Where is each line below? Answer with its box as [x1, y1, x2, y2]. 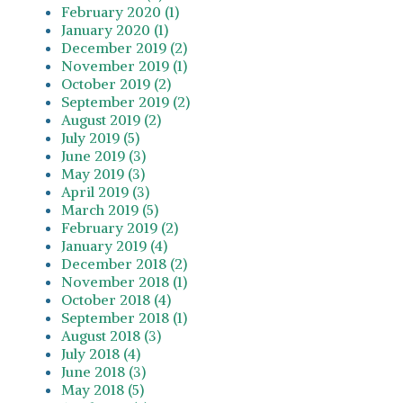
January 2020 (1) [61, 20, 168, 39]
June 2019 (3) [61, 146, 146, 165]
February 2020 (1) [61, 2, 179, 21]
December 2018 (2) [61, 254, 187, 273]
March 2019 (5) [61, 200, 158, 219]
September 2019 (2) [61, 92, 190, 111]
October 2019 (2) [61, 74, 171, 93]
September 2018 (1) [61, 308, 187, 327]
